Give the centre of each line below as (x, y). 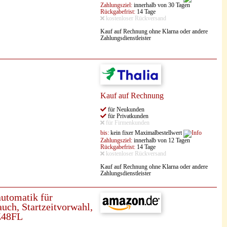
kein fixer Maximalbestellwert (146, 133)
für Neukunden (125, 110)
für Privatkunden (127, 116)
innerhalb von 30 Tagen (161, 5)
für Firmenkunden (127, 123)
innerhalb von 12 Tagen (161, 141)
